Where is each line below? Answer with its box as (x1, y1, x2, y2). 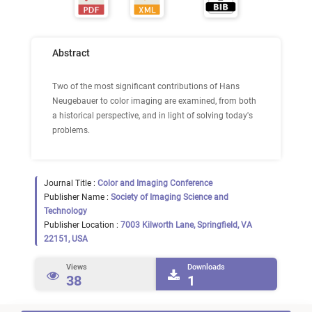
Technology (44, 206, 87, 216)
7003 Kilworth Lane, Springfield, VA (120, 220, 252, 230)
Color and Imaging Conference (97, 178, 212, 188)
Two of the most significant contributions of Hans (52, 81, 240, 91)
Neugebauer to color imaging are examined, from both (52, 96, 256, 106)
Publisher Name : (44, 192, 111, 202)
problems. (52, 125, 90, 135)
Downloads (187, 263, 225, 272)
